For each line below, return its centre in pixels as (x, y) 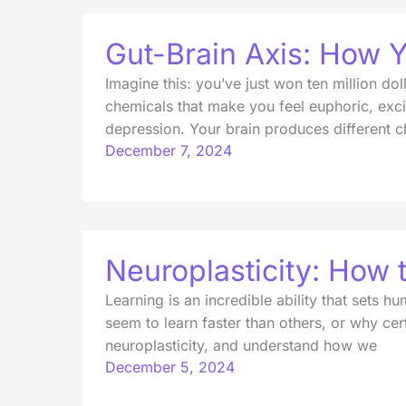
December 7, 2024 (169, 151)
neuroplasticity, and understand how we (241, 345)
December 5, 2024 (170, 367)
